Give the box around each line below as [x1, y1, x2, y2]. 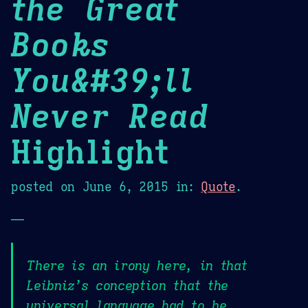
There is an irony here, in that [26, 257, 247, 274]
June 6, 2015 [82, 179, 168, 195]
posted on [11, 179, 82, 195]
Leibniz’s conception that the [26, 277, 228, 294]
